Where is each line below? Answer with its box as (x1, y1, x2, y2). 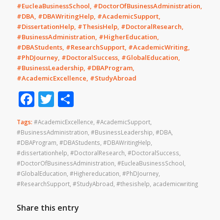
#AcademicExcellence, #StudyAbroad (16, 74, 137, 82)
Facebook (34, 88, 104, 110)
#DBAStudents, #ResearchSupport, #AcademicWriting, (16, 43, 190, 52)
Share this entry (16, 202, 79, 213)
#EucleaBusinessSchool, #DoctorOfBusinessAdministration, (16, 1, 202, 10)
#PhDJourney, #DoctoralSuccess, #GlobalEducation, (16, 53, 180, 62)
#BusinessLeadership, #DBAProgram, (16, 63, 135, 72)
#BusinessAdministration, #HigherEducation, (16, 32, 159, 41)
